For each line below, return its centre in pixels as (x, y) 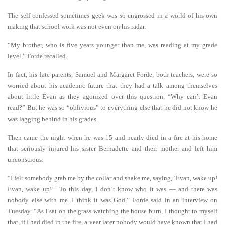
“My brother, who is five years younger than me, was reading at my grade (113, 45)
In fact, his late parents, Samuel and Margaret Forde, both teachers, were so (113, 75)
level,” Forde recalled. (37, 56)
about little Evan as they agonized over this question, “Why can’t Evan (113, 97)
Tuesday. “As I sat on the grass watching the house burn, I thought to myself (113, 211)
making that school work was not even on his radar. (77, 26)
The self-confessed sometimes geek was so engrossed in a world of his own (113, 15)
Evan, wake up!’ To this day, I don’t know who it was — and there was (113, 189)
